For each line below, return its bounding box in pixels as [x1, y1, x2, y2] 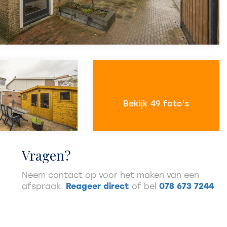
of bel [129, 181, 159, 191]
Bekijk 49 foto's [123, 99, 189, 109]
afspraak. [22, 181, 66, 191]
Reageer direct [66, 181, 129, 191]
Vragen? [22, 146, 70, 164]
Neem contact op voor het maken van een [22, 170, 199, 180]
